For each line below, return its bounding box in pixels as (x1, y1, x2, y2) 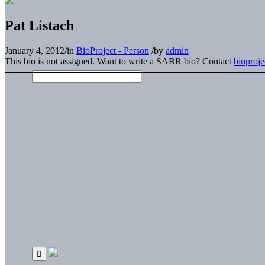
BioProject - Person (76, 45, 149, 56)
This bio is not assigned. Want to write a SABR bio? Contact (5, 56, 234, 66)
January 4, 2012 (5, 45, 64, 56)
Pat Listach (5, 17, 74, 33)
